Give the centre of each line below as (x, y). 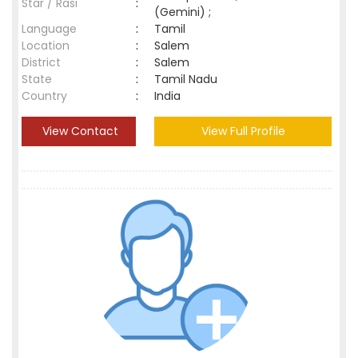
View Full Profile (243, 131)
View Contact (79, 131)
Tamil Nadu (186, 79)
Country (44, 96)
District (41, 62)
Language (49, 29)
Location (46, 46)
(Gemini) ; (183, 12)
